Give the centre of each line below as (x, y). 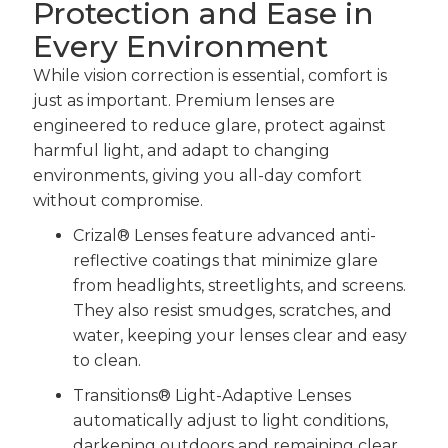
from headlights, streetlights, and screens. (239, 285)
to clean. (106, 360)
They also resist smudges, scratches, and (232, 310)
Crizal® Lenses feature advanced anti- (224, 235)
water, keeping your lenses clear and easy (239, 335)
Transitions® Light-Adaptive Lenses (211, 395)
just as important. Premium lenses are (183, 100)
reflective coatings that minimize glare (225, 260)
